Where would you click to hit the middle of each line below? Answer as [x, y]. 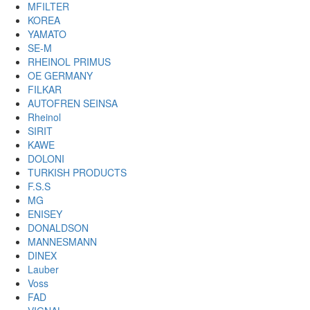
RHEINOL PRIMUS [69, 62]
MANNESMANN [62, 241]
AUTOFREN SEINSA [73, 103]
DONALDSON [58, 228]
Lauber [43, 269]
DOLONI [46, 158]
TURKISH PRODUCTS [77, 172]
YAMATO [47, 34]
